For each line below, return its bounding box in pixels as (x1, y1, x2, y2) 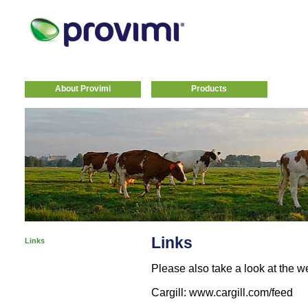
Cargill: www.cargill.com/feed (151, 286, 293, 298)
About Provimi (54, 84, 111, 93)
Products (191, 84, 227, 93)
